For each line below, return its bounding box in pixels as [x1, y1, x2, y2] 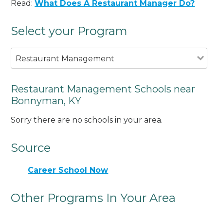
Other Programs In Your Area [11, 191, 176, 205]
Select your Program [11, 23, 128, 38]
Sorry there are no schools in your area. [11, 115, 163, 125]
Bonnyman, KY [11, 94, 82, 107]
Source [11, 141, 51, 155]
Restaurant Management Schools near [11, 83, 196, 95]
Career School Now [28, 165, 109, 175]
